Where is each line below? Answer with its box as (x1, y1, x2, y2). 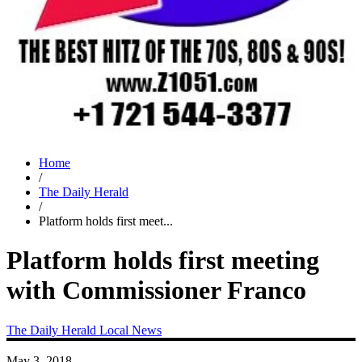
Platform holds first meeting (6, 246, 319, 276)
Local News (99, 322, 162, 337)
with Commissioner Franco (6, 276, 306, 305)
